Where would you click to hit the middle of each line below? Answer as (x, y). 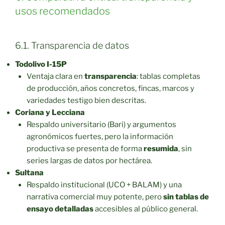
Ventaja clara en (55, 77)
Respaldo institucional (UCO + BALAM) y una (104, 185)
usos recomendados (63, 11)
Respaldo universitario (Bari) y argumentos (101, 125)
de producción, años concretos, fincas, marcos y (110, 89)
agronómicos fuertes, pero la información (100, 137)
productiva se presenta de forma (85, 149)
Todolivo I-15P (41, 65)
